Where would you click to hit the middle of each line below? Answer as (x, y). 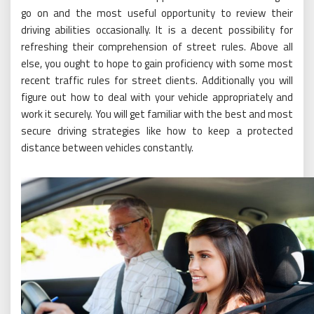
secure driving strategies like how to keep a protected (157, 130)
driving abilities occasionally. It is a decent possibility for (157, 29)
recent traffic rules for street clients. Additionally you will (157, 80)
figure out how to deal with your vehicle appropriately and (157, 97)
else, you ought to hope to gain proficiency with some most (157, 63)
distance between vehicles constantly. (107, 147)
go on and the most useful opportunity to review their (157, 13)
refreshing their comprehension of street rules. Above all (157, 46)
